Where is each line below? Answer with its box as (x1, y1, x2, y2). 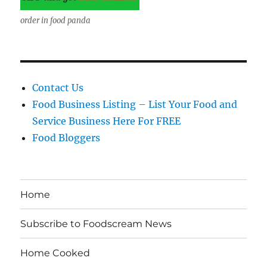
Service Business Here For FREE (32, 115, 181, 128)
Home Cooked (20, 247, 91, 259)
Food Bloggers (32, 132, 101, 144)
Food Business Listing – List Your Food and (32, 98, 238, 111)
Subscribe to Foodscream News (20, 218, 172, 229)
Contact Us (32, 82, 84, 94)
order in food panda (20, 15, 91, 26)
